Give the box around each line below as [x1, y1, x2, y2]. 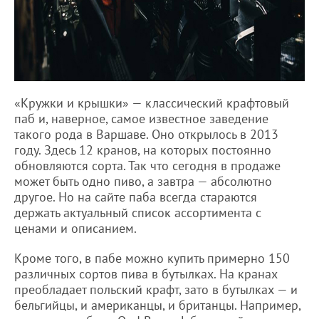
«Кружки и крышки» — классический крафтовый [14, 94, 289, 111]
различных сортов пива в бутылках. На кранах [14, 265, 278, 282]
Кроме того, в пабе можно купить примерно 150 [14, 249, 290, 266]
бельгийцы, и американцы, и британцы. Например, [14, 296, 300, 313]
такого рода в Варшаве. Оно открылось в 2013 [14, 125, 278, 142]
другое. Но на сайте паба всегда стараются [14, 188, 257, 205]
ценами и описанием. [14, 219, 137, 236]
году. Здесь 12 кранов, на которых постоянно [14, 141, 271, 158]
